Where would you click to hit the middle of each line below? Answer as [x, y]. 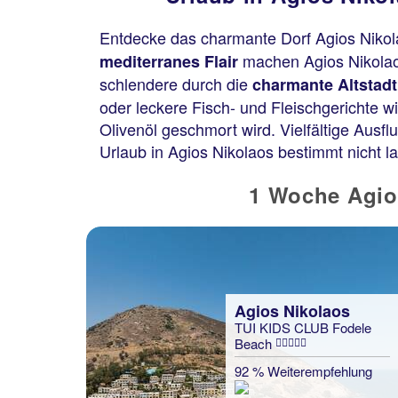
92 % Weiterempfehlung [303, 371]
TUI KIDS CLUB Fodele [303, 327]
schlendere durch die [176, 84]
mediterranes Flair [171, 61]
